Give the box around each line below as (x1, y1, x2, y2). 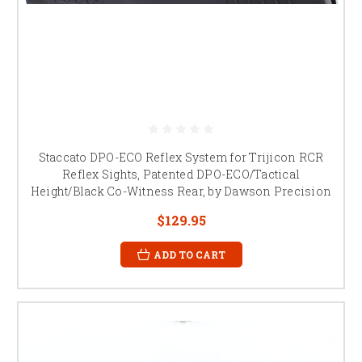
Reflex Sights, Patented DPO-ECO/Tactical (62, 166, 300, 182)
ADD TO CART (153, 247, 225, 261)
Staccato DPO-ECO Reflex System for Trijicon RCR (38, 149, 324, 165)
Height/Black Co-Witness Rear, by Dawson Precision (30, 183, 332, 199)
